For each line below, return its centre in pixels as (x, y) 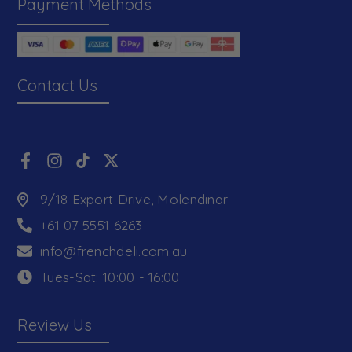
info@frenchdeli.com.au (114, 251)
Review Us (55, 325)
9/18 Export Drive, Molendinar (134, 200)
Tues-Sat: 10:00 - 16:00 (110, 277)
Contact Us (58, 86)
